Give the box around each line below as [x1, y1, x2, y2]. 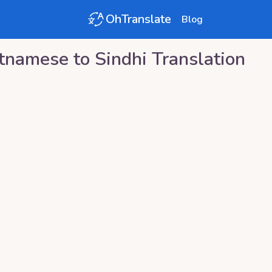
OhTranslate [106, 11, 171, 27]
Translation [146, 47, 245, 72]
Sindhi [94, 47, 147, 72]
